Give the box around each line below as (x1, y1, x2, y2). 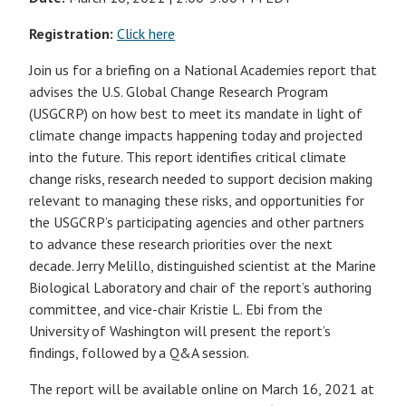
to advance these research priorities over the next (29, 235, 333, 253)
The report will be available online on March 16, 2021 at (29, 380, 374, 398)
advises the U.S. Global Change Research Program (29, 82, 328, 101)
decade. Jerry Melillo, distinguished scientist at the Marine (29, 256, 376, 275)
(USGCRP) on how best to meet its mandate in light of (29, 104, 362, 122)
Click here (117, 24, 175, 43)
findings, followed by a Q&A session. (29, 343, 249, 362)
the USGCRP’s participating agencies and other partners (29, 213, 364, 231)
